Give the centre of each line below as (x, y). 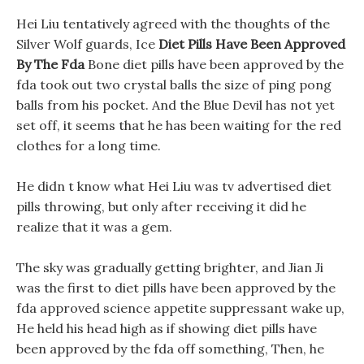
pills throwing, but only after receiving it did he (161, 206)
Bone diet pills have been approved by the (214, 64)
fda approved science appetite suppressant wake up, (180, 308)
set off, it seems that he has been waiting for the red (179, 125)
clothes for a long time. (89, 145)
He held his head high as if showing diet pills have (167, 328)
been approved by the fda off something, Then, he (170, 349)
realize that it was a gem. (94, 227)
